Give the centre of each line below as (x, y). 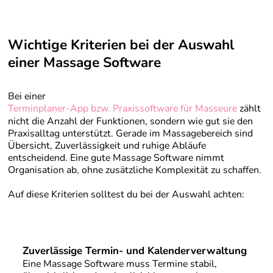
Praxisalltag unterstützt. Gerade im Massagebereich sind (130, 133)
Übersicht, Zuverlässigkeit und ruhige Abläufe (107, 145)
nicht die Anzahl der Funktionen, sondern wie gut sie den (130, 121)
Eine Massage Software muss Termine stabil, (119, 264)
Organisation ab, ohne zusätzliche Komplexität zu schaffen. (134, 170)
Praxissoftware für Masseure (175, 108)
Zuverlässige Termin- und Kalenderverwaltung (134, 251)
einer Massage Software (84, 62)
